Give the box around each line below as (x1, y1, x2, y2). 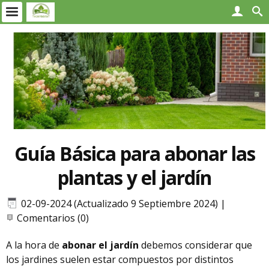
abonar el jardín (62, 238, 139, 252)
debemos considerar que (139, 238, 252, 252)
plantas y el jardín (58, 164, 211, 190)
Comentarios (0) (17, 211, 89, 225)
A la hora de (6, 238, 62, 252)
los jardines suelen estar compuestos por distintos (6, 252, 234, 266)
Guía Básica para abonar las (14, 140, 255, 166)
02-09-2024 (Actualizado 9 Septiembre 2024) (21, 196, 218, 210)
